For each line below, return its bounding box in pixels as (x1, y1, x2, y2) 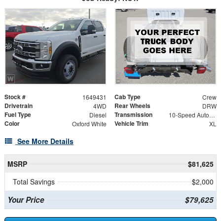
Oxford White (72, 119, 107, 128)
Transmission (114, 110, 152, 119)
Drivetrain (4, 101, 33, 110)
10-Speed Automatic (209, 110, 215, 119)
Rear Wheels (114, 101, 150, 110)
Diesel (89, 110, 107, 119)
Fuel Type (4, 110, 31, 119)
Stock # (4, 92, 26, 102)
